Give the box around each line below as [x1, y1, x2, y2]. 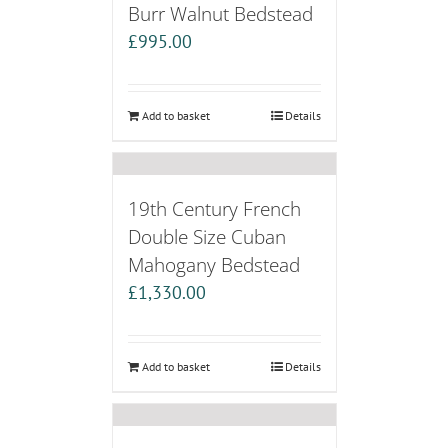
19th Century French [127, 195, 301, 223]
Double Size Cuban [127, 223, 286, 251]
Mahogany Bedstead [127, 251, 300, 279]
